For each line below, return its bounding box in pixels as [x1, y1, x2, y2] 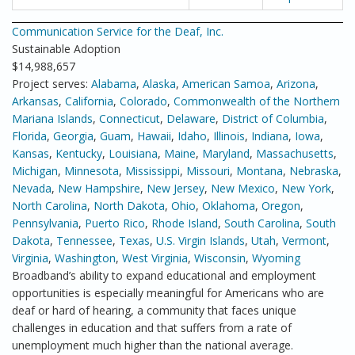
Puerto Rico [85, 216, 145, 231]
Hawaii [137, 128, 171, 143]
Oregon [261, 198, 300, 213]
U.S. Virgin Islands [156, 233, 245, 248]
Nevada [12, 181, 52, 196]
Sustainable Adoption [12, 41, 120, 56]
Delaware [166, 111, 216, 126]
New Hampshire [58, 181, 140, 196]
